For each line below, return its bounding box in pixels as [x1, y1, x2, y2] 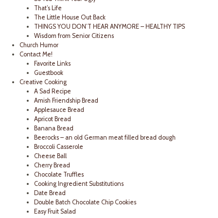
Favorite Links [34, 60, 71, 68]
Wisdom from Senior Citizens [34, 32, 114, 40]
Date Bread [34, 189, 66, 197]
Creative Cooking [19, 78, 67, 86]
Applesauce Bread [34, 106, 84, 114]
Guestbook [34, 69, 63, 77]
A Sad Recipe [34, 88, 71, 95]
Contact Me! [19, 51, 53, 58]
